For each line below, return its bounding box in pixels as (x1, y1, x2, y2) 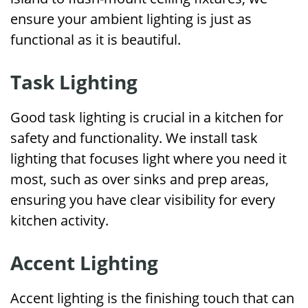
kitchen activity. (10, 211, 109, 230)
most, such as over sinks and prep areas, (10, 170, 269, 188)
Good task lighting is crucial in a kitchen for (10, 108, 283, 126)
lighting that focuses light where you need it (10, 149, 287, 168)
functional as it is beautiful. (10, 30, 181, 49)
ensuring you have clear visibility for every (10, 190, 275, 209)
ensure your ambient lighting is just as (10, 10, 252, 28)
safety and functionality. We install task (10, 129, 258, 147)
